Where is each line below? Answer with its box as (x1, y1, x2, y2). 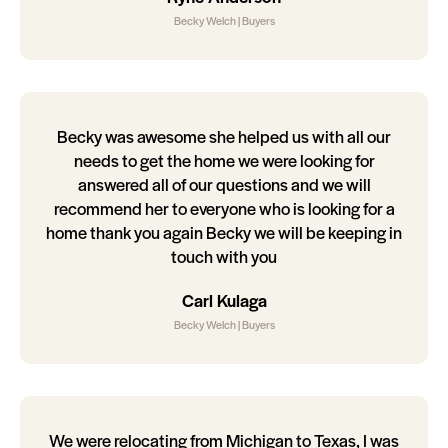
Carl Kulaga (181, 288, 267, 313)
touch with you (171, 244, 277, 269)
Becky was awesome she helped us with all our (57, 124, 391, 149)
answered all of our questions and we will (77, 172, 371, 197)
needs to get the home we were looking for (73, 148, 375, 173)
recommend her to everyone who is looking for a (53, 196, 395, 221)
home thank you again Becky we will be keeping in (46, 220, 402, 245)
